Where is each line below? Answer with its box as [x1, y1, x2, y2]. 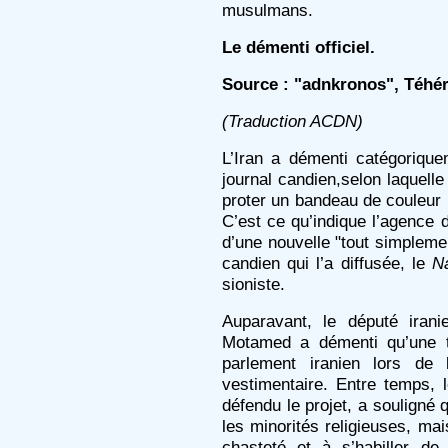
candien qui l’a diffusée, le [222, 253, 433, 273]
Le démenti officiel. [222, 37, 375, 57]
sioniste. [222, 274, 285, 294]
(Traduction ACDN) [222, 111, 363, 131]
